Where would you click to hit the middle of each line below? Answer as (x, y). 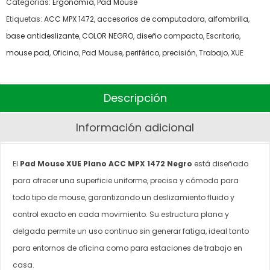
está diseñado (220, 164)
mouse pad (28, 52)
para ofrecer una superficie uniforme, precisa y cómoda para (126, 181)
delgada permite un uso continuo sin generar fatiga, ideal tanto (131, 231)
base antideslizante (42, 36)
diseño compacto (170, 36)
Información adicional (135, 127)
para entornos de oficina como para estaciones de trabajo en (127, 248)
